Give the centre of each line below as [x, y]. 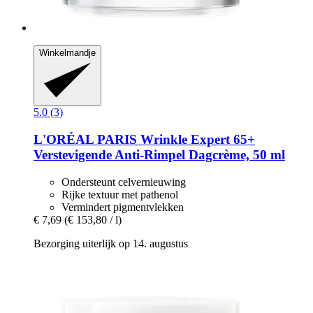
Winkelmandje [67, 52]
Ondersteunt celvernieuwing [124, 182]
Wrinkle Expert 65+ [196, 139]
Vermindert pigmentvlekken [123, 207]
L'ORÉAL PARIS [85, 139]
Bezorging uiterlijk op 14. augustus [111, 243]
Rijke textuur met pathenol [120, 194]
